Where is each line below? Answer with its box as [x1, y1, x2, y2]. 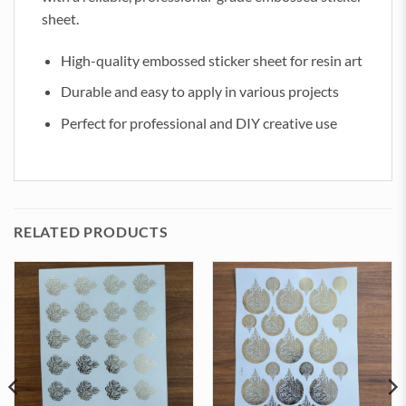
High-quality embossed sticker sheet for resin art [60, 51, 362, 69]
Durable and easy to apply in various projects [60, 82, 339, 101]
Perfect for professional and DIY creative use [60, 113, 337, 131]
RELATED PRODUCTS [14, 222, 169, 240]
